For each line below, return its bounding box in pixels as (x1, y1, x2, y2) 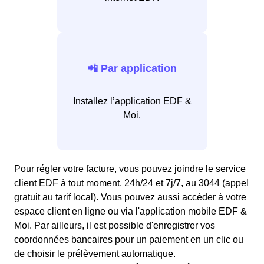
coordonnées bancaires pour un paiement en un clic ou (14, 235, 243, 245)
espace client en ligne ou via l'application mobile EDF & (14, 206, 247, 217)
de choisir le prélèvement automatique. (14, 249, 176, 259)
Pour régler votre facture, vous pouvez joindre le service (14, 164, 246, 174)
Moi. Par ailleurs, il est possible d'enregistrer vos (14, 220, 215, 231)
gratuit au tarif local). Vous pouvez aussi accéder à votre (14, 192, 246, 203)
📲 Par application (87, 62, 177, 74)
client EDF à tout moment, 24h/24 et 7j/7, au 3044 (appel (14, 178, 249, 189)
